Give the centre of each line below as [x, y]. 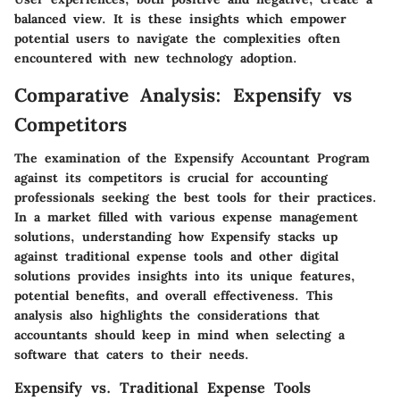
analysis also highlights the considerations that [167, 315]
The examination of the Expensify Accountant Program [192, 158]
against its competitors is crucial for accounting [171, 178]
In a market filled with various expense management [186, 217]
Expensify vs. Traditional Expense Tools [162, 387]
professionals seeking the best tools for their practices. [196, 197]
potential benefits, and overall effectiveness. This [174, 296]
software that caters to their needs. [132, 354]
